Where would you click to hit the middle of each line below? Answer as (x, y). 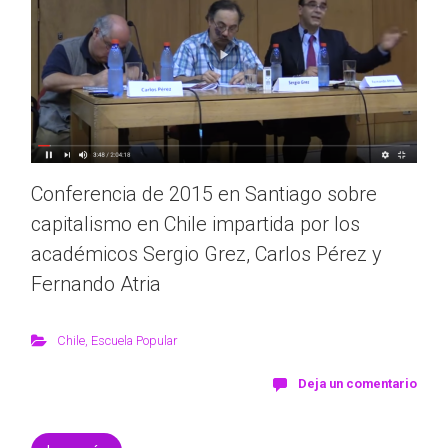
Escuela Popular (133, 340)
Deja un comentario (357, 383)
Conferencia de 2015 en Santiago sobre (204, 193)
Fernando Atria (96, 283)
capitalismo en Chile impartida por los (195, 223)
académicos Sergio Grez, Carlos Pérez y (206, 253)
